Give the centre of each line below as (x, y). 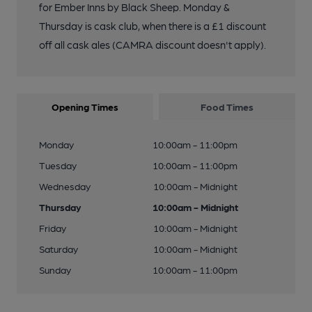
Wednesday (65, 186)
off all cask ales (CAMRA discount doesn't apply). (153, 45)
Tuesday (58, 165)
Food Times (227, 107)
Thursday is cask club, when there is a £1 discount (153, 26)
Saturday (58, 249)
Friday (53, 228)
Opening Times (85, 107)
